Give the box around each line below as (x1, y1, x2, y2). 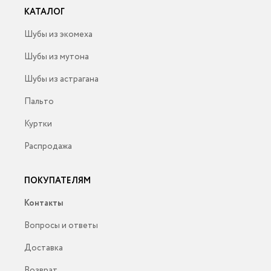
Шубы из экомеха (24, 28, 93, 41)
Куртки (24, 118, 52, 130)
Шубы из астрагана (24, 73, 99, 85)
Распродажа (24, 140, 72, 152)
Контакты (24, 197, 64, 209)
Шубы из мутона (24, 51, 89, 63)
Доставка (24, 242, 63, 254)
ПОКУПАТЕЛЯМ (24, 175, 91, 187)
